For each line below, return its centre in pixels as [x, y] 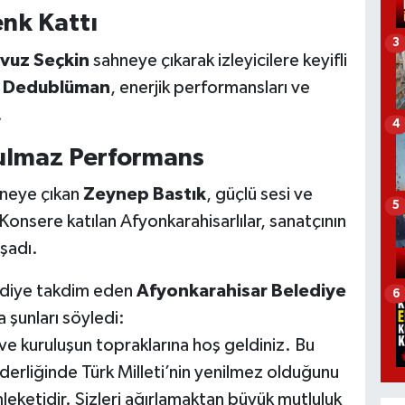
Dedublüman [56, 87]
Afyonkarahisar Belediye [241, 292]
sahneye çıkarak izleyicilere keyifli [218, 60]
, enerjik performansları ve [210, 87]
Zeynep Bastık [144, 195]
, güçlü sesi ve [259, 195]
